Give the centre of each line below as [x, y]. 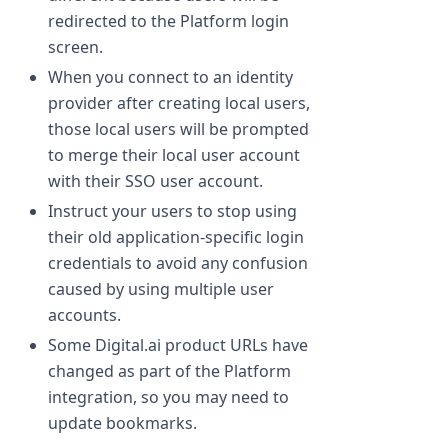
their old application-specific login [176, 237]
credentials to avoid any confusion [178, 263]
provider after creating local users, [179, 103]
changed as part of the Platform [169, 371]
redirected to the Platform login [168, 21]
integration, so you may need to [168, 397]
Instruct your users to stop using [172, 211]
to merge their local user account [174, 155]
